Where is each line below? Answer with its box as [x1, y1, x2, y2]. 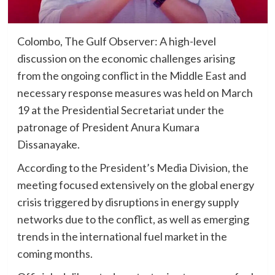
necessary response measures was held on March [17, 86, 253, 100]
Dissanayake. [17, 137, 80, 152]
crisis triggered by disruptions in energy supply [17, 195, 239, 209]
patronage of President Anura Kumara [17, 120, 199, 134]
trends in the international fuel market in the [17, 230, 227, 244]
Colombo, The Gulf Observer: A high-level [17, 34, 216, 48]
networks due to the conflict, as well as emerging [17, 212, 249, 227]
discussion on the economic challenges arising [17, 52, 235, 66]
